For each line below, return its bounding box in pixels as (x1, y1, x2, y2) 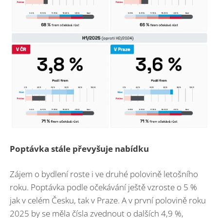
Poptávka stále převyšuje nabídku (10, 143, 149, 154)
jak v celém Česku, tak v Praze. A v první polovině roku (10, 195, 206, 206)
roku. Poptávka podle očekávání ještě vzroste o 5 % (10, 182, 197, 193)
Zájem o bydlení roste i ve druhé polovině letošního (10, 168, 198, 180)
